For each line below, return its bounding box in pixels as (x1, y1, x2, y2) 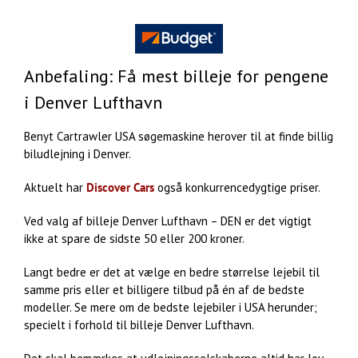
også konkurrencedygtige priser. (154, 179, 320, 195)
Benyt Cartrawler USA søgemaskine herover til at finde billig (24, 128, 333, 144)
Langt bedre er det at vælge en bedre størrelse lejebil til (24, 264, 320, 280)
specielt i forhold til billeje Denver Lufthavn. (24, 316, 254, 332)
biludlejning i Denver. (24, 145, 131, 161)
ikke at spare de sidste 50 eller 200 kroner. (24, 230, 245, 246)
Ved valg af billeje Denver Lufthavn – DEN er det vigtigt (24, 213, 312, 229)
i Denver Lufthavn (24, 90, 162, 113)
